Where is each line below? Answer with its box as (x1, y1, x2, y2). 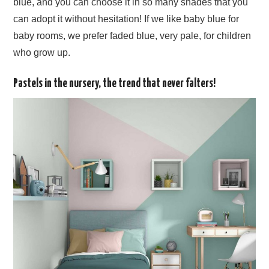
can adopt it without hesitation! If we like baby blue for (13, 14, 240, 25)
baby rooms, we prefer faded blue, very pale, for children (13, 31, 252, 41)
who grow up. (13, 47, 71, 58)
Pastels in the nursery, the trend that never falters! (13, 78, 216, 90)
